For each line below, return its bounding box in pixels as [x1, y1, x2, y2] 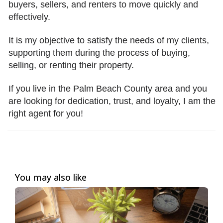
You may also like [15, 171, 87, 183]
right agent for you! [8, 109, 83, 118]
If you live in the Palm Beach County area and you [8, 84, 207, 94]
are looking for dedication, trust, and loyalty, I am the [8, 96, 216, 106]
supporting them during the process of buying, [8, 48, 190, 58]
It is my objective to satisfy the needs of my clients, [8, 35, 209, 45]
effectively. [8, 12, 53, 22]
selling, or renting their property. [8, 60, 134, 70]
